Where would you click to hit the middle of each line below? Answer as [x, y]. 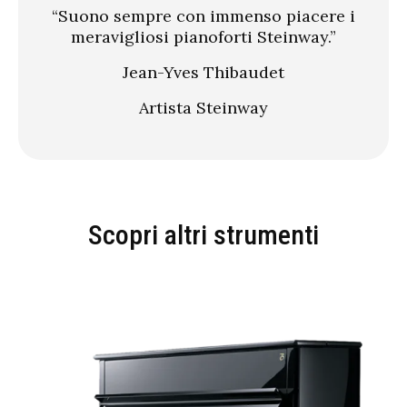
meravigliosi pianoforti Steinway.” [203, 37]
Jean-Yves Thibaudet [203, 72]
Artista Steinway [203, 108]
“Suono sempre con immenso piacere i [203, 16]
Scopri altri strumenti [203, 235]
